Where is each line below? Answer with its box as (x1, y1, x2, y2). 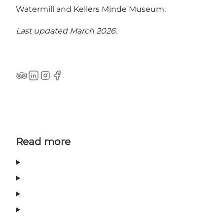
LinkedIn (27, 75, 62, 85)
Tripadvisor (15, 75, 58, 85)
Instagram (39, 75, 79, 85)
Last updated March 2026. (16, 26, 117, 36)
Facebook (51, 75, 90, 85)
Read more (16, 136, 71, 148)
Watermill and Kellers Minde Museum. (16, 4, 166, 14)
